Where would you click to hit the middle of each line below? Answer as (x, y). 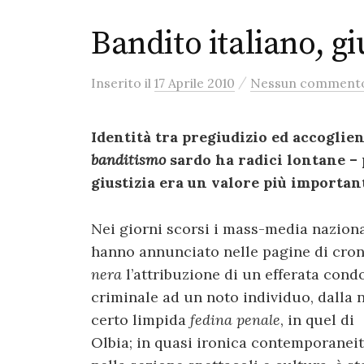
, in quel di (317, 319)
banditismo (128, 160)
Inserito (118, 83)
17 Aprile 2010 (195, 83)
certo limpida (141, 319)
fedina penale (235, 319)
